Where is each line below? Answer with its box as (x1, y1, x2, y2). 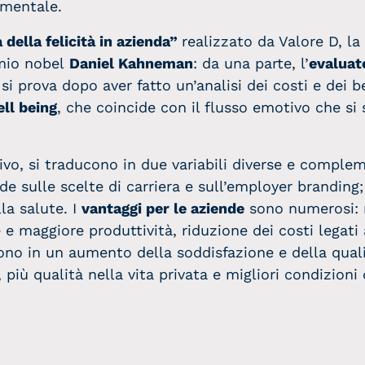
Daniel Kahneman (69, 55, 193, 72)
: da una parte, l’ (193, 55, 309, 72)
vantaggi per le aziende (81, 200, 244, 217)
